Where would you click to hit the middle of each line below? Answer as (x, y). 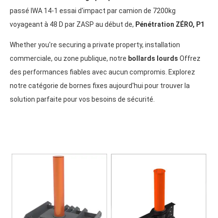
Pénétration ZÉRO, (166, 24)
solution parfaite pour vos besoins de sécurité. (82, 99)
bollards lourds (153, 58)
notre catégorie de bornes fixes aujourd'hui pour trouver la (100, 85)
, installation (161, 45)
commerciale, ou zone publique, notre (69, 58)
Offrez (189, 58)
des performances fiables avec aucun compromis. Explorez (102, 72)
